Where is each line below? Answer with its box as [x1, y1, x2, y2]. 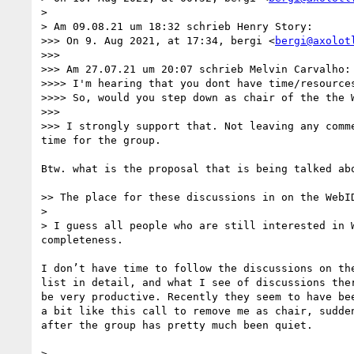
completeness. [41, 233, 123, 246]
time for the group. [41, 134, 161, 146]
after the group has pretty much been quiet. [41, 318, 313, 331]
